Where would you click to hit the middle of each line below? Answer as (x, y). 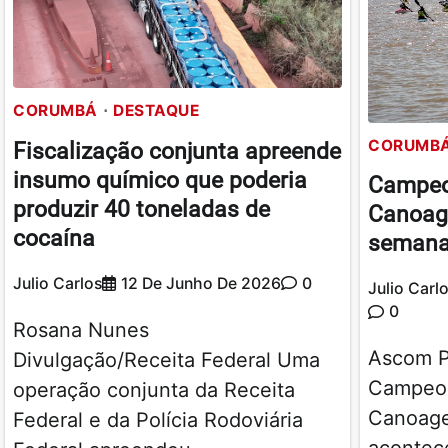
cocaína (54, 238)
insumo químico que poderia (160, 180)
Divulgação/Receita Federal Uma (166, 359)
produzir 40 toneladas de (141, 209)
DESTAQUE (156, 110)
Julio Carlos (57, 283)
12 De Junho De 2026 (201, 283)
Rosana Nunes (84, 329)
